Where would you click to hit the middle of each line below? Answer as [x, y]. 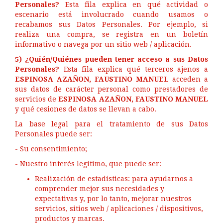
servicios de [37, 99]
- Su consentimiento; [51, 149]
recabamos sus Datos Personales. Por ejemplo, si [111, 24]
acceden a [188, 79]
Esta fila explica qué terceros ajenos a [134, 69]
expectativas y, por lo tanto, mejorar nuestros [113, 199]
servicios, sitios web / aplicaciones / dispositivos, [119, 209]
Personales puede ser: [54, 134]
